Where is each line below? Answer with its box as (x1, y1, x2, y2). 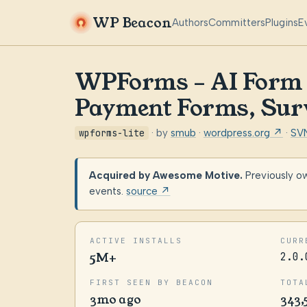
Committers (208, 16, 266, 29)
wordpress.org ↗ (203, 126, 283, 139)
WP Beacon (92, 13, 173, 32)
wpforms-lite (78, 126, 145, 139)
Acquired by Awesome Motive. (89, 169, 243, 182)
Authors (172, 16, 209, 29)
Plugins (265, 16, 299, 29)
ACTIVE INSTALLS (89, 235, 182, 245)
